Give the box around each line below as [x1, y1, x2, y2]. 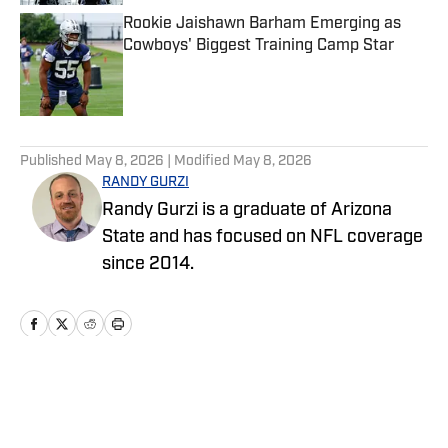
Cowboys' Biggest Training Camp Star [123, 38, 394, 55]
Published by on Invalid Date [122, 57, 304, 74]
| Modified [164, 154, 233, 170]
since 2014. [102, 255, 194, 275]
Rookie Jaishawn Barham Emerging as [123, 16, 401, 33]
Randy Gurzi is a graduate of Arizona [102, 201, 392, 221]
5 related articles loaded [19, 124, 168, 141]
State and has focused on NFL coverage [102, 228, 423, 248]
